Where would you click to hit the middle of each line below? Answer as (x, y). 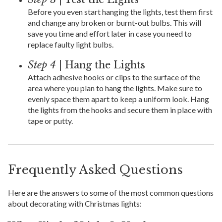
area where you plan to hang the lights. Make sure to (115, 88)
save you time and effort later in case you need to (110, 34)
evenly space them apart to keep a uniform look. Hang (118, 99)
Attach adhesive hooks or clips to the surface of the (114, 77)
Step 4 (42, 65)
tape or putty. (50, 121)
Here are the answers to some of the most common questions (111, 193)
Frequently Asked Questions (95, 170)
